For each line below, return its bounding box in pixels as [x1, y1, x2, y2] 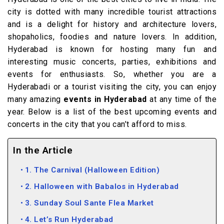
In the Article [13, 144, 72, 156]
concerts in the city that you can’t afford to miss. [7, 119, 187, 129]
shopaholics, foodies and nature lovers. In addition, [7, 32, 216, 41]
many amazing [7, 94, 64, 104]
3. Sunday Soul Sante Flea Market [24, 198, 154, 207]
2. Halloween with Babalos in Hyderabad [24, 182, 179, 191]
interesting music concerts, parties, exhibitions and [7, 57, 216, 66]
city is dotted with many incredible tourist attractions [7, 7, 216, 16]
